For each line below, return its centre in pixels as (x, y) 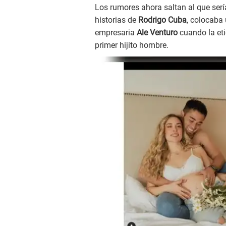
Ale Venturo (157, 33)
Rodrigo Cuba (162, 20)
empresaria (115, 33)
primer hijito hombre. (132, 45)
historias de (117, 20)
